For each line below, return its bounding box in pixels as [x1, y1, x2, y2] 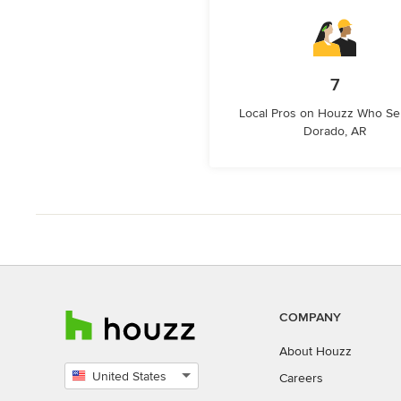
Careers [279, 371, 323, 386]
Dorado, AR [303, 124, 367, 139]
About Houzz [279, 344, 352, 359]
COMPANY [279, 310, 341, 325]
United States [92, 369, 166, 384]
